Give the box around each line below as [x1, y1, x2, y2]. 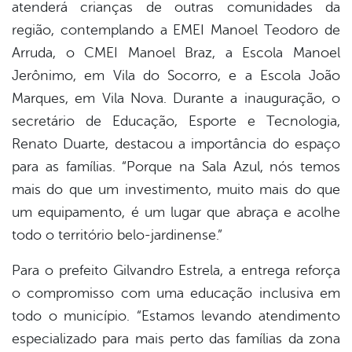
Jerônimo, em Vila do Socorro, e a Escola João [12, 68, 340, 84]
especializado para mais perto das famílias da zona [12, 331, 340, 347]
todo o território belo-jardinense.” [12, 227, 222, 244]
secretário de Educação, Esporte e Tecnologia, [12, 113, 340, 130]
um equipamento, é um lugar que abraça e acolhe [12, 204, 340, 221]
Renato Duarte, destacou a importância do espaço [12, 136, 340, 152]
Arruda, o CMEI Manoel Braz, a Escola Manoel [12, 45, 340, 61]
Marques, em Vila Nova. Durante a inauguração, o [12, 90, 340, 107]
